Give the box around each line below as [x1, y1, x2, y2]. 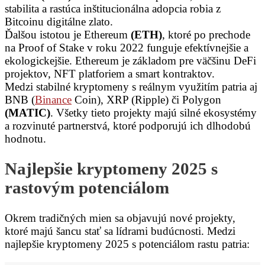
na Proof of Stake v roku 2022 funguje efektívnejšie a [5, 41, 248, 54]
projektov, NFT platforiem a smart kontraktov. [5, 67, 215, 80]
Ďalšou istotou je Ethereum [5, 28, 131, 41]
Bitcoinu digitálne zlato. [5, 15, 113, 28]
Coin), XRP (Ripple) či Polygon [72, 93, 221, 106]
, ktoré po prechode [162, 28, 250, 41]
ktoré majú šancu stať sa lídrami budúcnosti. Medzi [5, 224, 235, 237]
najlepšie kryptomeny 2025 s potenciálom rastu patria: [5, 237, 250, 250]
